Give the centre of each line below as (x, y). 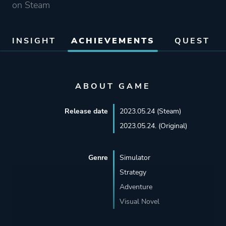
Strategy (133, 173)
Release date (86, 111)
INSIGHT (34, 41)
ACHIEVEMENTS (113, 41)
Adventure (136, 187)
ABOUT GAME (113, 87)
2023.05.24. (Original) (153, 126)
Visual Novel (139, 202)
